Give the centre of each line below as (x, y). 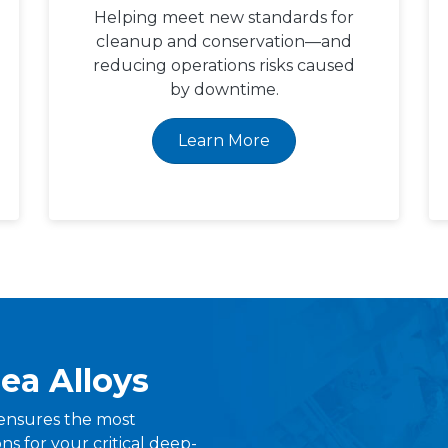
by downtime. (224, 89)
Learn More (224, 140)
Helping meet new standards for (224, 17)
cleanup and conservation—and (224, 41)
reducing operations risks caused (224, 65)
